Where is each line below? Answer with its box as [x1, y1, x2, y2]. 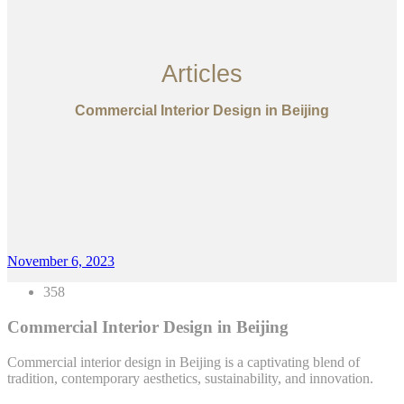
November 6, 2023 [7, 253, 115, 270]
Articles [161, 60, 243, 87]
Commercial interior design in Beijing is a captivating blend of [7, 353, 360, 370]
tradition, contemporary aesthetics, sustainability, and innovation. [7, 370, 373, 386]
